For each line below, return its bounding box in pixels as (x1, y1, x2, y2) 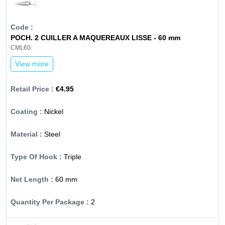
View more (15, 60, 49, 68)
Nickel (44, 107, 63, 116)
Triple (64, 153, 81, 161)
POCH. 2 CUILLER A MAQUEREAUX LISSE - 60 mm (11, 34, 180, 42)
